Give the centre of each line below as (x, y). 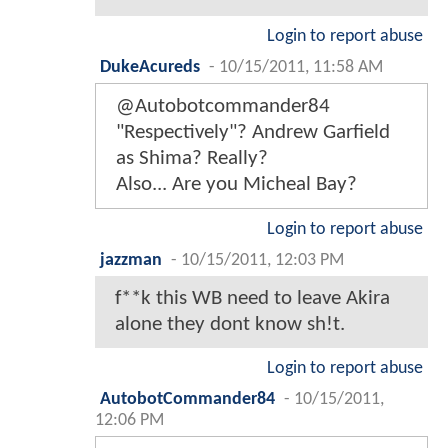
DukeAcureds (150, 67)
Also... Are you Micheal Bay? (236, 184)
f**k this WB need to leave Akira (252, 298)
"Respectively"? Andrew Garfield (253, 132)
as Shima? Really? (192, 158)
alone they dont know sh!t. (230, 324)
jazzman (131, 260)
